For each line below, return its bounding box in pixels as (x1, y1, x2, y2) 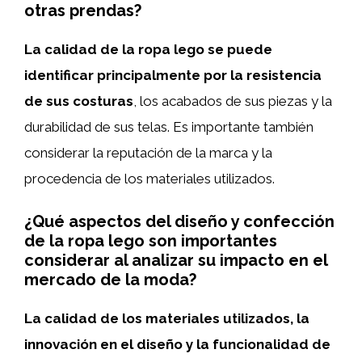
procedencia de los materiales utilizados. (24, 170, 275, 187)
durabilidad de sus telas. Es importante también (24, 118, 314, 135)
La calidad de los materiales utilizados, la (24, 310, 309, 326)
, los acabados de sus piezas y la (133, 92, 332, 109)
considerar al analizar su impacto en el (24, 250, 327, 270)
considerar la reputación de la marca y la (24, 144, 272, 161)
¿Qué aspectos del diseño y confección (24, 212, 335, 231)
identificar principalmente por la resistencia (24, 66, 322, 83)
